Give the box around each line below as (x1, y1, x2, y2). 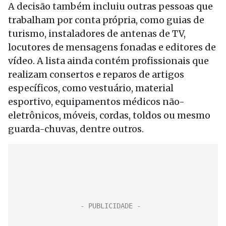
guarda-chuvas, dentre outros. (8, 123, 144, 135)
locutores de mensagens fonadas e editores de (8, 41, 216, 53)
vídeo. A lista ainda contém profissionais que (8, 55, 209, 67)
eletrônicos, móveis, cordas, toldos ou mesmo (8, 109, 210, 121)
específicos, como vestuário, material (8, 82, 174, 94)
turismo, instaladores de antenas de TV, (8, 28, 186, 39)
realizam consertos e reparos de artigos (8, 69, 184, 80)
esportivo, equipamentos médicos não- (8, 96, 185, 107)
